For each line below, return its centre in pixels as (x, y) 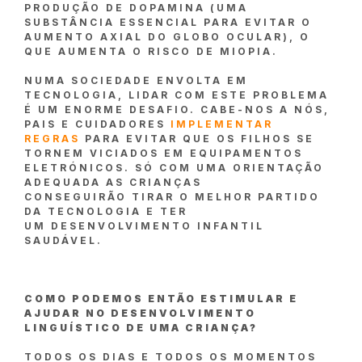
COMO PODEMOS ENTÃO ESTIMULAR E (161, 299)
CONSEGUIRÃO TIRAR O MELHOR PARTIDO (172, 197)
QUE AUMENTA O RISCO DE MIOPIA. (151, 52)
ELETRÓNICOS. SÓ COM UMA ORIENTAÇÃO (174, 168)
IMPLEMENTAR (222, 124)
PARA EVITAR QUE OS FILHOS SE (197, 139)
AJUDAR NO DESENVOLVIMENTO (140, 314)
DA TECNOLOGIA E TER (106, 212)
